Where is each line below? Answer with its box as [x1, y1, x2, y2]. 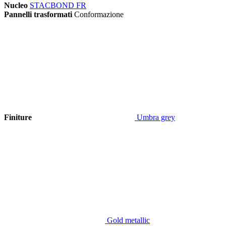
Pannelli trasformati [4, 10, 72, 19]
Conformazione [74, 10, 124, 19]
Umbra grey [135, 112, 175, 122]
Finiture [4, 112, 32, 122]
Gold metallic [105, 215, 150, 224]
